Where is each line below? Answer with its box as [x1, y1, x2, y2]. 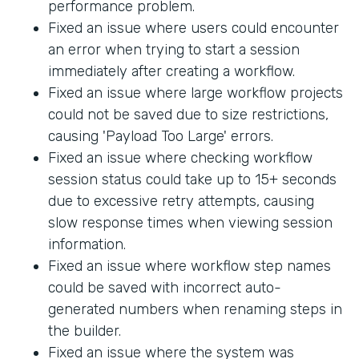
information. [48, 236, 126, 254]
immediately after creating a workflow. [48, 63, 295, 81]
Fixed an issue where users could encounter [48, 19, 339, 38]
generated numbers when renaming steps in [48, 301, 342, 319]
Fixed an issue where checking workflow [48, 149, 313, 167]
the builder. [48, 322, 121, 341]
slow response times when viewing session [48, 214, 333, 232]
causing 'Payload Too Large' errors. [48, 127, 273, 146]
